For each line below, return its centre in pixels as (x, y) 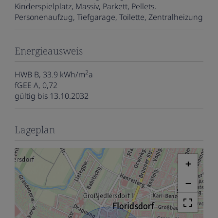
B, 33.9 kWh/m (60, 74)
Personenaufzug (44, 17)
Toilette (132, 17)
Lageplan (35, 129)
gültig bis (31, 96)
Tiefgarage (96, 17)
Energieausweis (49, 51)
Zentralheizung (176, 17)
